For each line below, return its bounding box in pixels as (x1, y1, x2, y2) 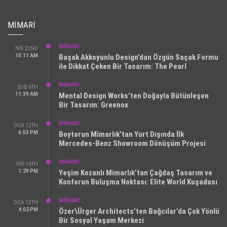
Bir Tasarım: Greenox (59, 100, 130, 110)
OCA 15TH (13, 200, 38, 206)
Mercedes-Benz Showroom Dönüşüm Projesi (59, 139, 206, 148)
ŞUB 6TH (18, 84, 38, 90)
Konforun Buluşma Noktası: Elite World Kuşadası (59, 177, 217, 187)
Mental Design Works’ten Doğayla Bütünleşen (59, 91, 209, 101)
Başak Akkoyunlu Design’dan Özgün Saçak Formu (59, 53, 218, 62)
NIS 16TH (16, 161, 38, 167)
